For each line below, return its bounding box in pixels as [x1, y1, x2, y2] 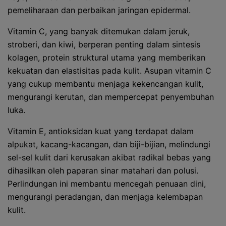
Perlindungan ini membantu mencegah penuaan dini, [8, 179, 206, 189]
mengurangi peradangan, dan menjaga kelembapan [8, 192, 203, 202]
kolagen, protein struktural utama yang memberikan [8, 52, 205, 63]
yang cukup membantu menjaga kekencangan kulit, [8, 79, 203, 89]
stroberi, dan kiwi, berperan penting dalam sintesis [8, 39, 200, 49]
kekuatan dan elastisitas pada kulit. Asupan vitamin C [8, 66, 211, 76]
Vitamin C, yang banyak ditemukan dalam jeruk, [8, 26, 190, 36]
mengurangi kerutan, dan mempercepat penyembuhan [8, 92, 214, 102]
